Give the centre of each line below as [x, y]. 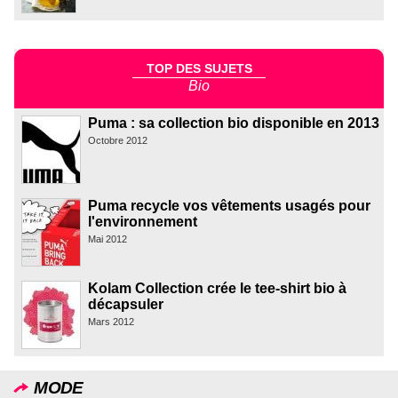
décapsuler [126, 304]
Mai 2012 [107, 239]
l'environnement [143, 221]
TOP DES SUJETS [199, 69]
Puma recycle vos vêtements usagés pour [229, 205]
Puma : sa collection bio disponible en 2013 [234, 123]
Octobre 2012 [118, 140]
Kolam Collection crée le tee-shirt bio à [217, 288]
